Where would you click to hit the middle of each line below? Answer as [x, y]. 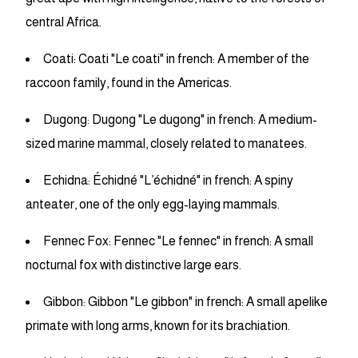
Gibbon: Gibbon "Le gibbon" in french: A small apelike [185, 302]
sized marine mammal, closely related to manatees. [166, 144]
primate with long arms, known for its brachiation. [158, 326]
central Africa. [64, 22]
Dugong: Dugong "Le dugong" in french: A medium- [180, 120]
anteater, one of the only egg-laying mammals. [153, 205]
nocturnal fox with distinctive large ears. [133, 265]
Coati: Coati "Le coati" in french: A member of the [176, 59]
